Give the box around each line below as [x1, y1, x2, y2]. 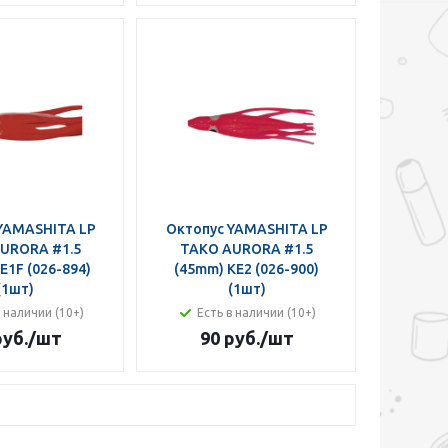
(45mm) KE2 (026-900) [174, 261, 319, 277]
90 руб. [199, 328, 260, 348]
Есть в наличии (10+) [197, 306, 316, 319]
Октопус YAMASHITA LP [165, 221, 328, 237]
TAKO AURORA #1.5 [180, 241, 313, 257]
